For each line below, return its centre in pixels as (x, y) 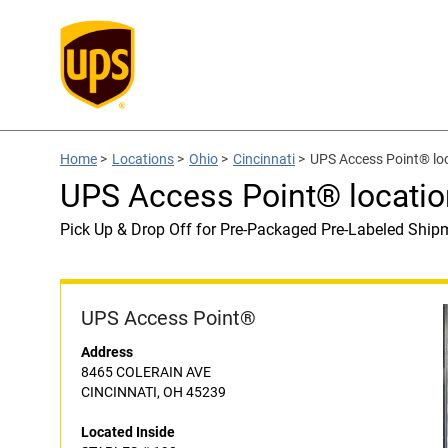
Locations (143, 159)
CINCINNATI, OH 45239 (153, 392)
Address (107, 352)
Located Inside (128, 432)
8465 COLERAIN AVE (146, 372)
